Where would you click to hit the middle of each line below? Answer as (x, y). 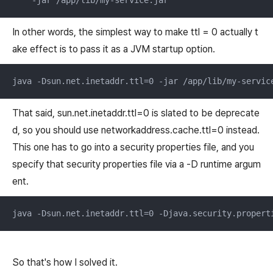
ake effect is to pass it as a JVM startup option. (114, 49)
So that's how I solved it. (65, 262)
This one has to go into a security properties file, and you (133, 147)
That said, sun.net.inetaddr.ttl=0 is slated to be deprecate (136, 113)
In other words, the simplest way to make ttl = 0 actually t (135, 32)
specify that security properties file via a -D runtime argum (136, 164)
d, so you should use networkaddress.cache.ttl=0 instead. (136, 130)
